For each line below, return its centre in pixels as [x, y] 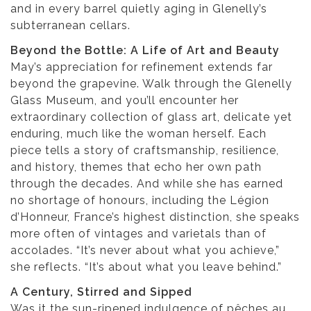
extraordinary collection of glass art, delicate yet [151, 117]
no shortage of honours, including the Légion [140, 201]
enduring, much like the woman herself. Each [138, 134]
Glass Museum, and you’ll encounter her [125, 101]
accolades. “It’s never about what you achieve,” [145, 251]
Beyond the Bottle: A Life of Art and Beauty [145, 51]
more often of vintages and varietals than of [138, 234]
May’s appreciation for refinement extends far [142, 67]
